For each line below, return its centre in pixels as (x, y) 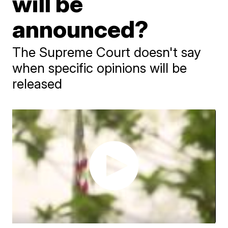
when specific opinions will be (100, 68)
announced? (81, 29)
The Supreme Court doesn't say (107, 52)
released (37, 84)
